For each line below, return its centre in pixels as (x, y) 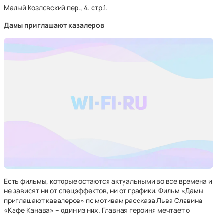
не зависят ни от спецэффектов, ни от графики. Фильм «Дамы (104, 191)
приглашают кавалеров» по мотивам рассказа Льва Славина (103, 200)
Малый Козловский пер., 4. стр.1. (56, 8)
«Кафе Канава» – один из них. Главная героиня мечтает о (97, 210)
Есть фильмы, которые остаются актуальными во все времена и (108, 181)
